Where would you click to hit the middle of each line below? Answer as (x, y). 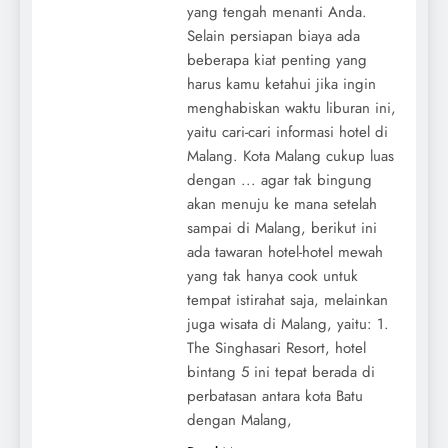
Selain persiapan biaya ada (273, 35)
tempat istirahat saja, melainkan (287, 299)
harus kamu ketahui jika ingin (281, 83)
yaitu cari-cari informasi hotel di (287, 131)
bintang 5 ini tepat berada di (280, 371)
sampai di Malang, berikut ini (281, 227)
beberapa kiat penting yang (276, 59)
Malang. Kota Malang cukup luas (290, 155)
